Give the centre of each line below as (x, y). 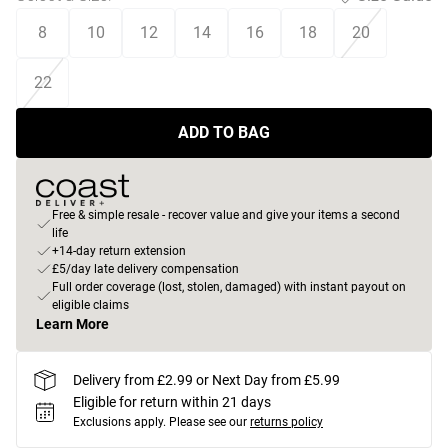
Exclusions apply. (119, 422)
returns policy (286, 422)
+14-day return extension (119, 251)
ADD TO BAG (224, 132)
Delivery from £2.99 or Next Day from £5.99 (206, 379)
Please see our (208, 422)
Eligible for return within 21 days (172, 402)
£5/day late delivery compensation (145, 269)
